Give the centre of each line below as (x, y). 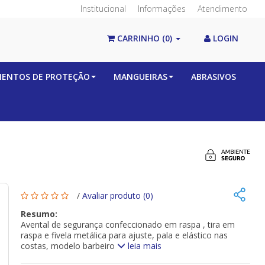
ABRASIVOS (214, 77)
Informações (162, 9)
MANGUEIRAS (140, 77)
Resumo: (39, 214)
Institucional (103, 9)
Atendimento (222, 9)
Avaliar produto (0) (117, 196)
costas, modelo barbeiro (69, 245)
